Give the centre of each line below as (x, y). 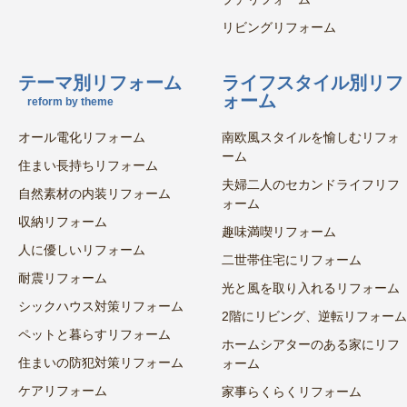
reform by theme (70, 102)
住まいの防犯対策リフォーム (101, 362)
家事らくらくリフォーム (292, 392)
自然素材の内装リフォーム (94, 194)
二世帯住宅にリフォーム (292, 260)
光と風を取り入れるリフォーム (311, 288)
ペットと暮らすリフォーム (94, 334)
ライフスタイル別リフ (313, 83)
